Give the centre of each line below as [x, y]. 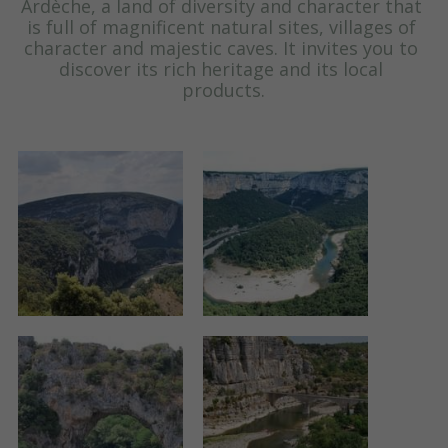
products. [224, 90]
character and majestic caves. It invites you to [221, 48]
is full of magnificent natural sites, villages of [221, 27]
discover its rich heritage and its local [221, 69]
